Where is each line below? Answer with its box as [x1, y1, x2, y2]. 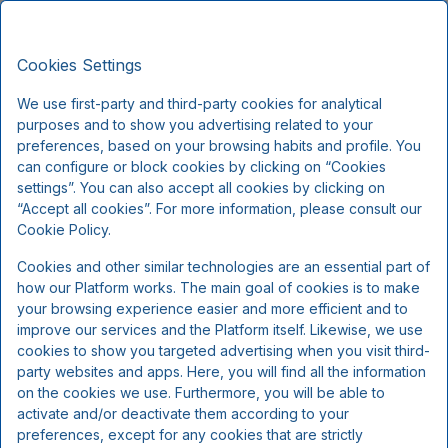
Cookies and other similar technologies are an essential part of [17, 258, 430, 275]
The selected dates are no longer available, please [33, 240, 415, 260]
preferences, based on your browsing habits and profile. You [17, 137, 421, 154]
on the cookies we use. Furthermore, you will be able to [17, 384, 385, 401]
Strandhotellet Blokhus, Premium [68, 2, 320, 22]
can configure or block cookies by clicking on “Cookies [17, 158, 386, 175]
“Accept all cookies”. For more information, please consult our [17, 200, 422, 217]
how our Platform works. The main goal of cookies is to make [17, 279, 420, 296]
